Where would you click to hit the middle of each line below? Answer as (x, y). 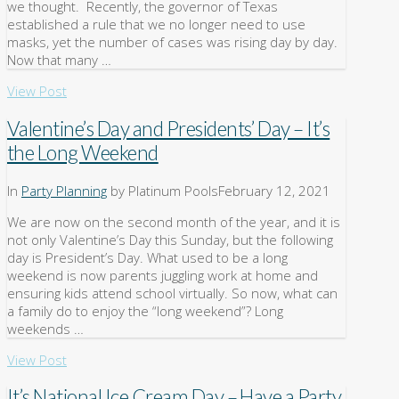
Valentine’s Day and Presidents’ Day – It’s (169, 128)
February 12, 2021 (274, 190)
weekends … (45, 328)
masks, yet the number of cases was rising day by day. (172, 42)
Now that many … (59, 60)
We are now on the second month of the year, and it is (174, 221)
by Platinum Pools (163, 190)
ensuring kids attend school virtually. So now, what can (172, 293)
